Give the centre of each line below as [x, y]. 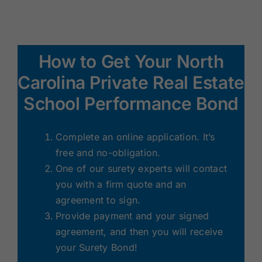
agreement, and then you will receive [139, 231]
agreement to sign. [98, 200]
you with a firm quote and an [121, 184]
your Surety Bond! [96, 247]
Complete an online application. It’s [135, 137]
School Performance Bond [131, 103]
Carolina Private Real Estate [131, 82]
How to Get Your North [131, 61]
